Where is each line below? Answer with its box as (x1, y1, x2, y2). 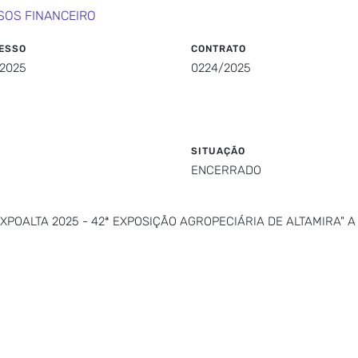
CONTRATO (191, 43, 246, 54)
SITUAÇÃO (191, 145, 245, 157)
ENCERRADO (191, 163, 261, 177)
